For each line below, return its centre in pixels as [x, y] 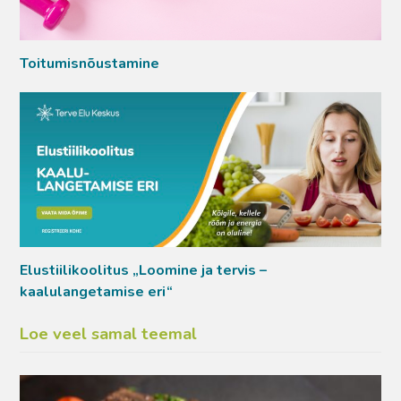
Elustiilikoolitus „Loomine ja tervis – [144, 271]
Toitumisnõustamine [90, 63]
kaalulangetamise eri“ [97, 292]
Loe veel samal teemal [109, 334]
